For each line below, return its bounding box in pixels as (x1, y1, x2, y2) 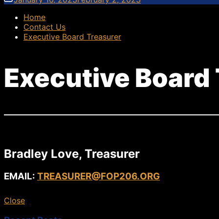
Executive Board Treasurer (23, 32, 121, 42)
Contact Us (23, 22, 66, 32)
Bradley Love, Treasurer (4, 147, 140, 161)
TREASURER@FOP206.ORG (37, 171, 160, 182)
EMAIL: (4, 171, 37, 182)
